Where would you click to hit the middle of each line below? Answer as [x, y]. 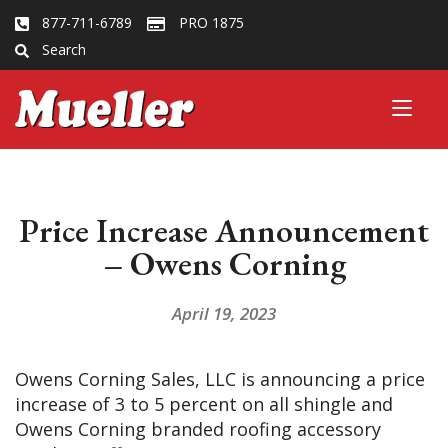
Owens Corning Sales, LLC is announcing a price [220, 378]
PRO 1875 [211, 22]
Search [64, 49]
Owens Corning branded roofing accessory [198, 428]
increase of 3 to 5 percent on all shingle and [204, 403]
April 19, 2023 [224, 313]
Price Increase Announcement [224, 230]
